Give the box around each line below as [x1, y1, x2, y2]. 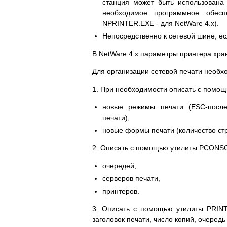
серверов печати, [102, 174, 160, 183]
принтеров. [102, 187, 139, 196]
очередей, [102, 162, 136, 170]
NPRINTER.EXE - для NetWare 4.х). [102, 19, 219, 28]
